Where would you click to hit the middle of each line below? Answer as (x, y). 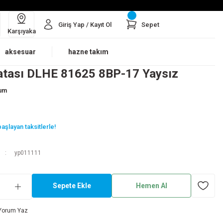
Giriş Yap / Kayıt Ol (85, 24)
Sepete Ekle (72, 186)
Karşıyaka (21, 31)
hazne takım (88, 52)
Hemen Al (151, 186)
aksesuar (20, 52)
